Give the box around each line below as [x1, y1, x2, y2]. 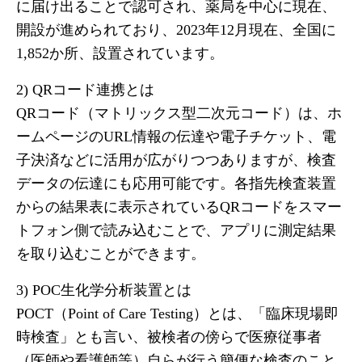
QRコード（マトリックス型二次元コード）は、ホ [16, 105, 342, 121]
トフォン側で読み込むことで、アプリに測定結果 [16, 222, 336, 238]
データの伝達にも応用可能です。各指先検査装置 [16, 175, 336, 192]
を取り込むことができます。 [16, 246, 205, 262]
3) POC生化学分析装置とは [16, 282, 192, 298]
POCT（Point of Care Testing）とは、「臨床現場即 [16, 305, 339, 322]
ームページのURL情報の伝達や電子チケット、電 [16, 128, 336, 145]
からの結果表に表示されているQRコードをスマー [16, 199, 342, 215]
